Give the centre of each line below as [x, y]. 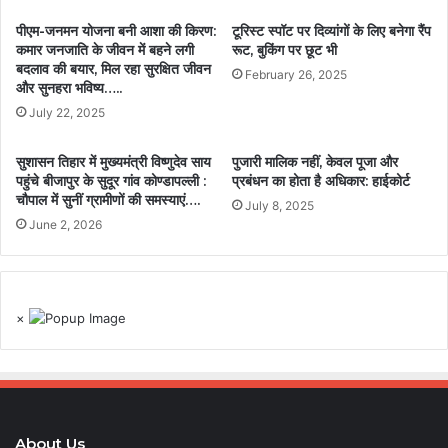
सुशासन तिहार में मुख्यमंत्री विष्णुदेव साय [113, 162]
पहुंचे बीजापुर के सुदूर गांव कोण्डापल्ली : [111, 181]
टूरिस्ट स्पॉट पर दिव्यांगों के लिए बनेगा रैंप [331, 31]
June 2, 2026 [65, 225]
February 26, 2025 [296, 75]
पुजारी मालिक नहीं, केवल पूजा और [315, 162]
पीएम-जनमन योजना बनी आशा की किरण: [116, 31]
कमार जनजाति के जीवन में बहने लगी [105, 50]
